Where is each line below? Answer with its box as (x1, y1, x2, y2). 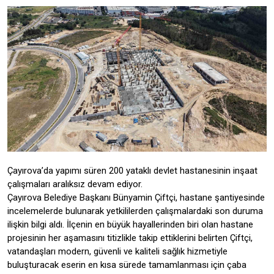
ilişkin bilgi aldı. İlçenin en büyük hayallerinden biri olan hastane (7, 219, 253, 231)
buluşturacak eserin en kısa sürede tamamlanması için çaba (7, 259, 246, 271)
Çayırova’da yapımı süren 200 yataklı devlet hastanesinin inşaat (7, 165, 257, 177)
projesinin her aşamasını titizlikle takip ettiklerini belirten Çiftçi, (7, 232, 253, 244)
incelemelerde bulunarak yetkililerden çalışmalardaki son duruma (7, 206, 263, 217)
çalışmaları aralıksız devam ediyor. (7, 179, 143, 190)
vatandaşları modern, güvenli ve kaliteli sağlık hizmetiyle (7, 246, 228, 257)
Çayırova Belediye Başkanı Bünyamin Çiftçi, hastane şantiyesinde (7, 192, 265, 204)
